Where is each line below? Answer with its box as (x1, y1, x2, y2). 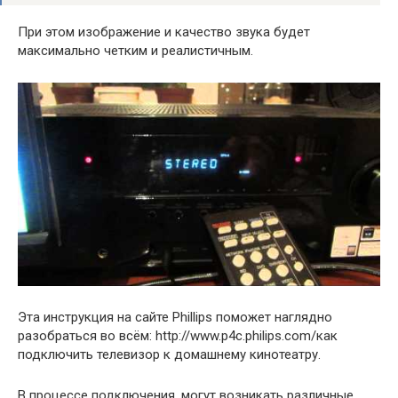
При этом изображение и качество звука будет (18, 23, 310, 40)
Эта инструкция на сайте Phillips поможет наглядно (18, 309, 332, 326)
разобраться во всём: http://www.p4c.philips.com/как (18, 328, 338, 345)
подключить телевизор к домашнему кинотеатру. (18, 346, 321, 363)
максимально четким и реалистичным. (18, 42, 253, 59)
